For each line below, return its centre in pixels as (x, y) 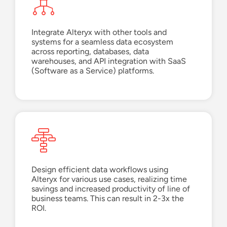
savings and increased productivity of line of (111, 189)
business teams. (61, 199)
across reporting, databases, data (90, 52)
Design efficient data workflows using (100, 170)
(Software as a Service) (74, 71)
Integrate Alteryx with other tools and (99, 32)
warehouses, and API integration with (100, 61)
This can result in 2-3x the (137, 199)
